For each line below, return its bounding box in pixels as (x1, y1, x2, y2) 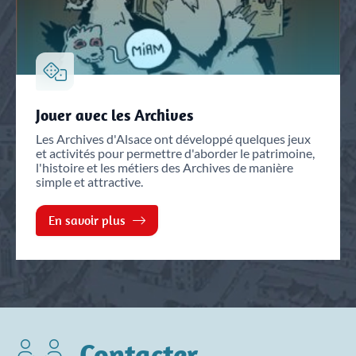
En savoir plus (48, 212, 129, 228)
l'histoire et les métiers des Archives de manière (36, 160, 293, 175)
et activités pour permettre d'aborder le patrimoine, (36, 145, 315, 161)
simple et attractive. (36, 174, 143, 189)
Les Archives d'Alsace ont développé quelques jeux (36, 131, 311, 146)
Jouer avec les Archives (36, 104, 193, 125)
